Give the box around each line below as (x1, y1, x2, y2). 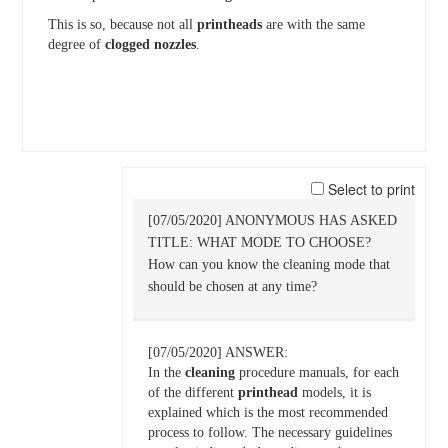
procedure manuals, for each (234, 365, 399, 380)
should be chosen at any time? (147, 279, 317, 294)
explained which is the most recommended (147, 405, 388, 420)
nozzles (153, 37, 196, 52)
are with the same (261, 17, 365, 32)
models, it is (297, 385, 371, 400)
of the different (147, 385, 238, 400)
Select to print (324, 179, 416, 199)
